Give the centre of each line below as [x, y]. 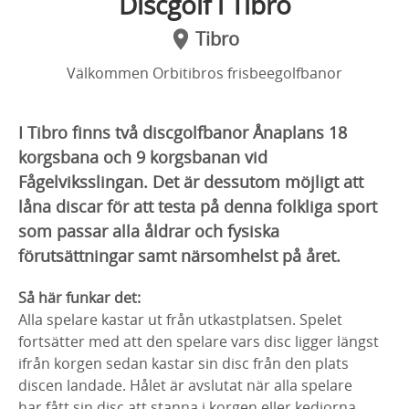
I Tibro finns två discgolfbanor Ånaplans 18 [183, 132]
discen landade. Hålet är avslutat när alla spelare [185, 385]
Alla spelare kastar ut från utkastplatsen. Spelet [180, 320]
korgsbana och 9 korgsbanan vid [143, 157]
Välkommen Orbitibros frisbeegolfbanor [204, 73]
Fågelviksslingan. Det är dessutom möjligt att [191, 182]
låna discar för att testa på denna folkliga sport [198, 206]
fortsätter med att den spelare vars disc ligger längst [199, 341]
